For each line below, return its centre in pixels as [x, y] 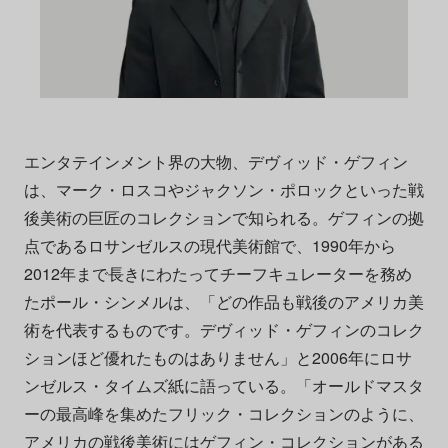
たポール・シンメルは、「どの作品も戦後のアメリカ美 [223, 301]
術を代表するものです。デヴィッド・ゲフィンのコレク [223, 329]
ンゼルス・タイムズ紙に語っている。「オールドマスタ [223, 385]
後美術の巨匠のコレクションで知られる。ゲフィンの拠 [223, 217]
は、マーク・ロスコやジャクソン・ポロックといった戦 [223, 189]
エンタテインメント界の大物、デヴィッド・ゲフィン [215, 161]
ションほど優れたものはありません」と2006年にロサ [217, 357]
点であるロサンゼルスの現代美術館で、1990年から [209, 245]
